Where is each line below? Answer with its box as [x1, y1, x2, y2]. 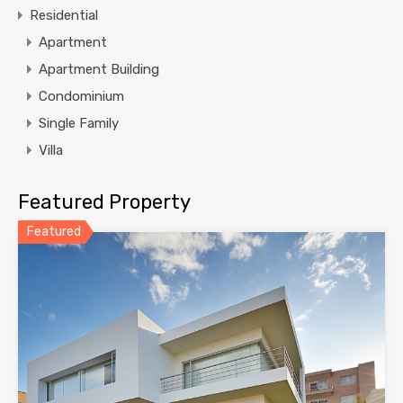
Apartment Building [39, 61, 159, 78]
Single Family [39, 115, 119, 132]
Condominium [39, 88, 124, 105]
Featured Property [18, 190, 191, 215]
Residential [30, 7, 98, 24]
